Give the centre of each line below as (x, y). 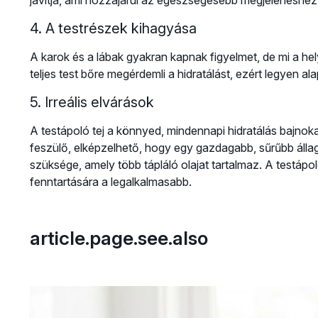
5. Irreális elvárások (92, 103)
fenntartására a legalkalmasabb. (110, 182)
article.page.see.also (119, 238)
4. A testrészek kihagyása (113, 29)
